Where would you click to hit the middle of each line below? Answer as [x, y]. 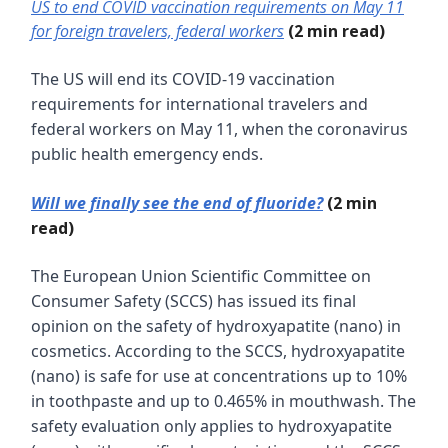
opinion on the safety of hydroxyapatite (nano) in [216, 326]
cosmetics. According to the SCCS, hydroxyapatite [218, 351]
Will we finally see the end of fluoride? [177, 203]
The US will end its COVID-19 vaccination [183, 79]
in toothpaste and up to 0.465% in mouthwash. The [223, 401]
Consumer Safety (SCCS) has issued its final [193, 301]
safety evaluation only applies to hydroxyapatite [211, 426]
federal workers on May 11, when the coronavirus [219, 129]
